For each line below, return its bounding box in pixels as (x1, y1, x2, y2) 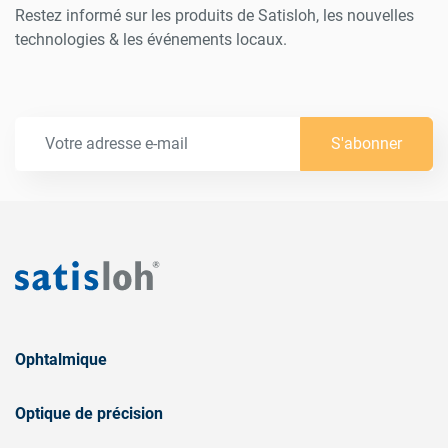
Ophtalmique (15, 350, 107, 370)
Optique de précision (15, 404, 163, 424)
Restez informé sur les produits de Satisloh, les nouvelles (15, 6, 414, 26)
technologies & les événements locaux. (15, 30, 287, 50)
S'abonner (331, 134, 402, 154)
